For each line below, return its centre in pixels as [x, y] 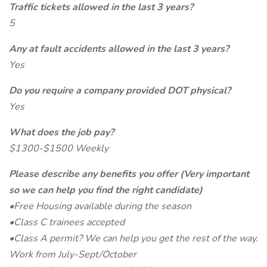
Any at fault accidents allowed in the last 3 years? [119, 49]
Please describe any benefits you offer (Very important [129, 174]
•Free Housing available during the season [100, 206]
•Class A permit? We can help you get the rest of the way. [133, 238]
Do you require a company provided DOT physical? [120, 91]
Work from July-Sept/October [73, 254]
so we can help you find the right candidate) [106, 190]
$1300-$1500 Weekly [59, 148]
